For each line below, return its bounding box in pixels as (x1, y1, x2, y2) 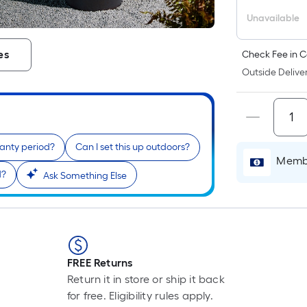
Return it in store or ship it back (66, 273, 225, 286)
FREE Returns (66, 256, 133, 270)
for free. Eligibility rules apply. (66, 289, 213, 303)
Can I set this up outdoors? (75, 141, 190, 153)
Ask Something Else (43, 170, 127, 182)
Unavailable (247, 12, 300, 24)
